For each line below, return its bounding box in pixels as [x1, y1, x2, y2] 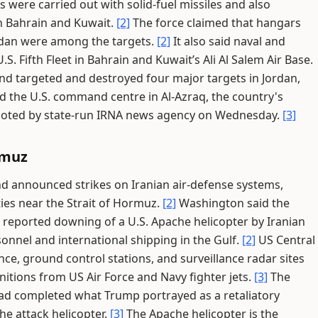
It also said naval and [170, 33, 285, 49]
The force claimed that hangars [130, 15, 301, 31]
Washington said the [176, 195, 290, 211]
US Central [256, 232, 315, 248]
